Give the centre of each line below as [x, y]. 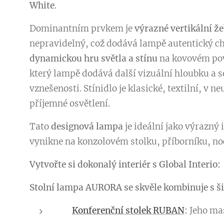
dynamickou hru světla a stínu [93, 59]
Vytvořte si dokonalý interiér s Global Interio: [125, 165]
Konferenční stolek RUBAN [128, 211]
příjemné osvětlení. [69, 104]
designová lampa [87, 127]
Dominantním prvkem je [82, 29]
